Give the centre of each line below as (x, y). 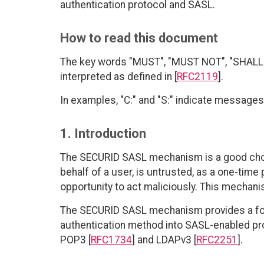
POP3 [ (75, 240)
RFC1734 (111, 240)
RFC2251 (217, 240)
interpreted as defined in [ (118, 77)
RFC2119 (197, 77)
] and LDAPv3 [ (164, 240)
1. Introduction (103, 134)
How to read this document (139, 38)
